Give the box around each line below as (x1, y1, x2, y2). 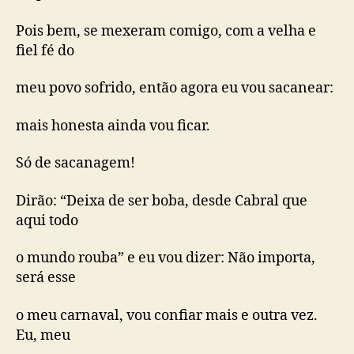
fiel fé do (16, 41, 74, 60)
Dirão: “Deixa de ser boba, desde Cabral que (16, 191, 307, 210)
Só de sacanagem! (16, 154, 135, 172)
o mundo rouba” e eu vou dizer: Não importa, (16, 249, 315, 267)
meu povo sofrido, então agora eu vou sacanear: (16, 79, 333, 97)
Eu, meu (16, 326, 70, 345)
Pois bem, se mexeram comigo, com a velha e (16, 21, 316, 40)
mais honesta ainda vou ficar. (16, 116, 210, 135)
